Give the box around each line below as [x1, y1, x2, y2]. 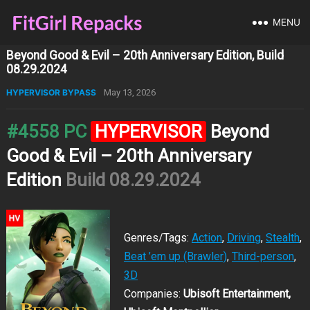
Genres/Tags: [123, 231, 192, 244]
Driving [226, 231, 261, 244]
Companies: [123, 287, 183, 300]
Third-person [231, 250, 294, 263]
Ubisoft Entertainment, [183, 287, 291, 300]
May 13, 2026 [103, 87, 156, 98]
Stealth [265, 231, 300, 244]
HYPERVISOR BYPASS [6, 87, 96, 98]
